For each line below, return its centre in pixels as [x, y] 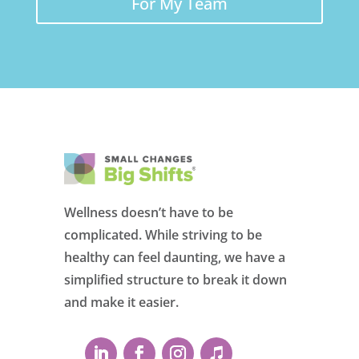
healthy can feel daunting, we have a [175, 258]
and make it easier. [121, 303]
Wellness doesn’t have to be [149, 213]
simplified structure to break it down [175, 280]
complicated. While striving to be [163, 235]
